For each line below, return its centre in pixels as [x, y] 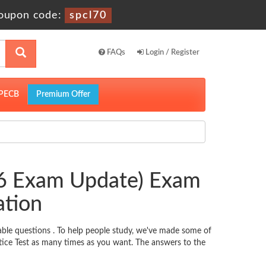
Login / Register [172, 53]
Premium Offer [63, 95]
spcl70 [88, 15]
